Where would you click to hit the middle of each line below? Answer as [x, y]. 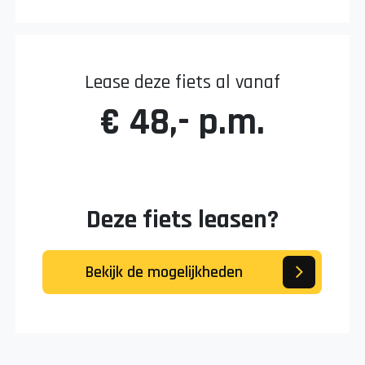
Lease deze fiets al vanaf [182, 82]
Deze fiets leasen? [182, 219]
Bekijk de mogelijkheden [164, 272]
